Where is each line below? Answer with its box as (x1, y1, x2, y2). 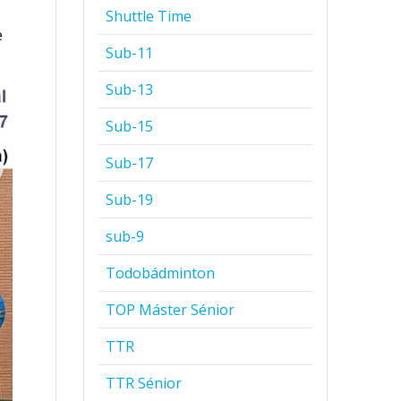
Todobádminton (106, 262, 216, 283)
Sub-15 (106, 115, 154, 136)
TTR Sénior (106, 372, 183, 393)
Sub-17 (106, 152, 154, 173)
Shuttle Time (106, 5, 192, 26)
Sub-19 (106, 189, 154, 209)
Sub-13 (106, 79, 154, 99)
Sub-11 (106, 42, 154, 63)
